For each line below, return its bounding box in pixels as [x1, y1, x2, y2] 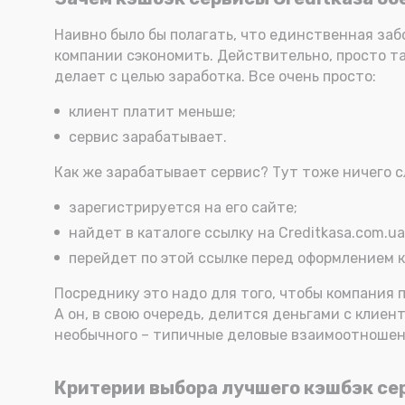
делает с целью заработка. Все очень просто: [54, 68, 376, 85]
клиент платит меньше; [69, 103, 236, 120]
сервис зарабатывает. [69, 128, 227, 146]
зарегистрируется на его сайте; [69, 199, 297, 216]
